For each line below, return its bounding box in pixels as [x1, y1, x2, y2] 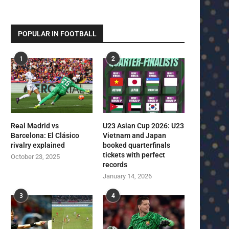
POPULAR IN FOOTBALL [18, 29, 97, 38]
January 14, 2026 [103, 172, 152, 180]
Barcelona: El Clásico [11, 131, 79, 140]
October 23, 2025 [11, 152, 60, 161]
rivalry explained [11, 141, 65, 149]
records [103, 160, 128, 169]
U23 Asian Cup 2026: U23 [103, 121, 185, 130]
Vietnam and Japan [103, 131, 167, 140]
